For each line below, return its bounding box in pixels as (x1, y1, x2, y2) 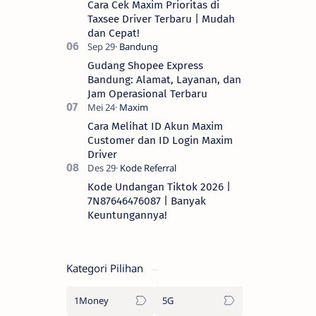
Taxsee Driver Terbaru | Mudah (87, 13, 235, 26)
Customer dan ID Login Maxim (87, 134, 233, 147)
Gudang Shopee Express (87, 59, 203, 73)
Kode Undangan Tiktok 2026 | (87, 181, 231, 194)
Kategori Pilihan (66, 261, 146, 276)
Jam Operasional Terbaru (87, 87, 207, 101)
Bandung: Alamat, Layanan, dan (87, 73, 241, 87)
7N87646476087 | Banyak (87, 195, 206, 208)
